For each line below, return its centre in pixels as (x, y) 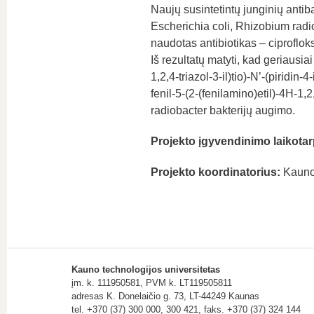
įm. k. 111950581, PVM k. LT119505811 (152, 283)
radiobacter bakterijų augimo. (223, 110)
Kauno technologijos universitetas (146, 269)
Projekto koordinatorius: (215, 172)
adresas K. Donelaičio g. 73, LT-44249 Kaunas (165, 296)
